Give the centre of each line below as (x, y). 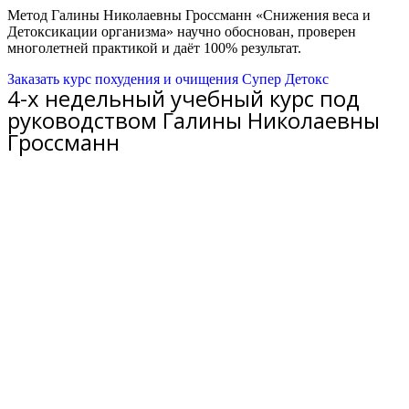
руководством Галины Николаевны (194, 120)
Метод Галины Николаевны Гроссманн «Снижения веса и (189, 15)
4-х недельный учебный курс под (184, 98)
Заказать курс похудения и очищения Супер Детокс (168, 79)
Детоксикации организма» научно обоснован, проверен (182, 31)
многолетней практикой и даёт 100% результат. (154, 48)
